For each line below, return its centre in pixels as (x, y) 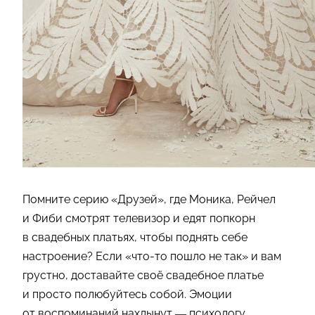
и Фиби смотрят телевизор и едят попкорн (139, 219)
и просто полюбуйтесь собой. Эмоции (127, 295)
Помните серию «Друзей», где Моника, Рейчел (149, 200)
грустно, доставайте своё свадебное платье (143, 276)
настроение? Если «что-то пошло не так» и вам (152, 257)
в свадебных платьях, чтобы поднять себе (135, 238)
